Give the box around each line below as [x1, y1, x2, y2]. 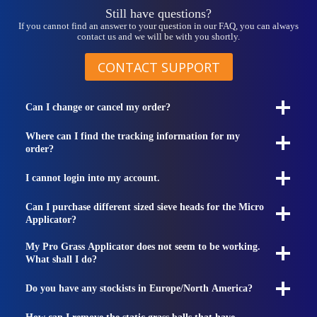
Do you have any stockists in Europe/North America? [25, 282, 253, 294]
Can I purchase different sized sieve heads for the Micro [25, 201, 264, 212]
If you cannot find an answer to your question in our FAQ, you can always [18, 21, 299, 32]
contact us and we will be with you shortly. [77, 32, 240, 42]
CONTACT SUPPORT [97, 58, 220, 76]
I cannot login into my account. [25, 172, 160, 183]
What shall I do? [25, 253, 97, 265]
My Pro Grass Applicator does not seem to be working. [25, 241, 260, 252]
